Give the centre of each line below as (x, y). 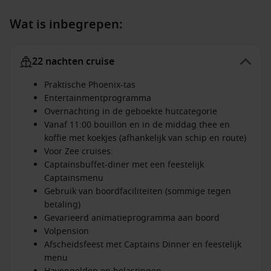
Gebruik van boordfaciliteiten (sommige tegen (138, 191)
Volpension (67, 231)
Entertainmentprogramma (98, 98)
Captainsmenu (74, 178)
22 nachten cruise (73, 62)
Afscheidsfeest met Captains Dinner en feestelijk (143, 245)
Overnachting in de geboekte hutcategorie (131, 112)
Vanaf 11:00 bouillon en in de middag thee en (137, 125)
